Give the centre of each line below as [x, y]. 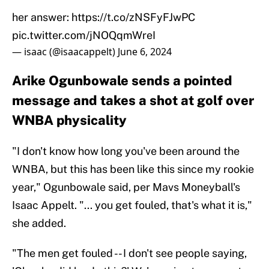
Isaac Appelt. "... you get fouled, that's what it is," [132, 205]
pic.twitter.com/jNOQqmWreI [84, 35]
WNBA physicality [69, 120]
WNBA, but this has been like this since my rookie [133, 169]
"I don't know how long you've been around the [126, 151]
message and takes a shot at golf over [133, 101]
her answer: [42, 17]
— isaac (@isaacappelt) [65, 52]
